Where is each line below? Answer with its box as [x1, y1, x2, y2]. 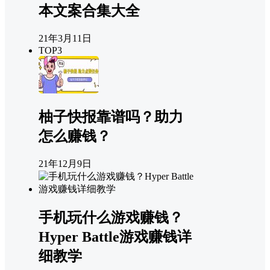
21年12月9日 [39, 159, 92, 169]
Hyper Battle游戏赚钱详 [39, 229, 192, 245]
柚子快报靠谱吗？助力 [39, 109, 183, 125]
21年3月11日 [39, 33, 92, 43]
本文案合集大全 [39, 2, 140, 19]
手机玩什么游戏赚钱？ [39, 210, 183, 226]
